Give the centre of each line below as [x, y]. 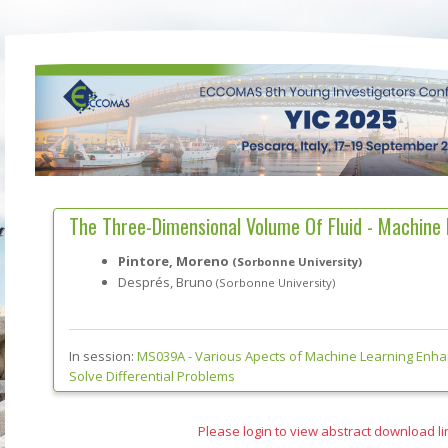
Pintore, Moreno [174, 260]
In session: [102, 355]
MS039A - [164, 355]
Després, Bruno [166, 281]
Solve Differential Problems [151, 375]
